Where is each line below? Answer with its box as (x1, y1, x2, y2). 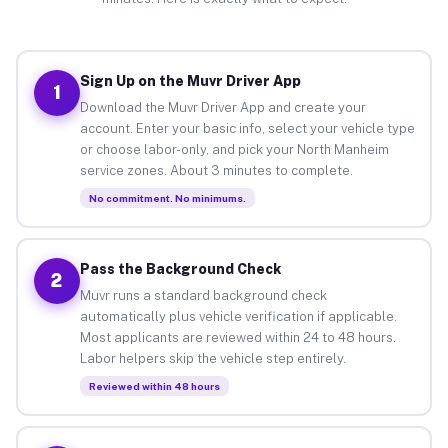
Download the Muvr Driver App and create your (79, 99, 366, 115)
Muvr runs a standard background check (79, 287, 327, 303)
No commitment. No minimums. (88, 191, 246, 204)
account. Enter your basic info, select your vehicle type (79, 120, 415, 136)
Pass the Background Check (79, 260, 281, 277)
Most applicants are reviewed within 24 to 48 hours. (79, 329, 396, 345)
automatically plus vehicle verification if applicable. (79, 308, 397, 324)
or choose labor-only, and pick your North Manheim (79, 141, 389, 157)
